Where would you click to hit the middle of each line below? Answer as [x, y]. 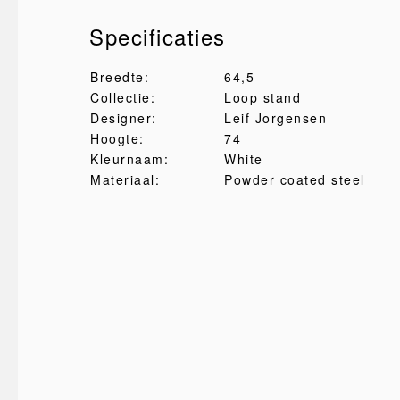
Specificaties [158, 36]
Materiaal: [125, 179]
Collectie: [123, 97]
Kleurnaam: [129, 159]
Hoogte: [117, 138]
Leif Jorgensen [275, 118]
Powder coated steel [295, 179]
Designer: [124, 118]
